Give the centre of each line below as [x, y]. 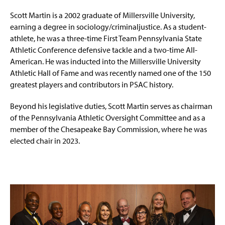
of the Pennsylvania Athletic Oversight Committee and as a [108, 118]
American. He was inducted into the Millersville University [105, 61]
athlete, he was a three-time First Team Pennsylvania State [106, 38]
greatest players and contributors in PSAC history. [92, 84]
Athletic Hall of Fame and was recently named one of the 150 [110, 73]
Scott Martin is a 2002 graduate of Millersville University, [102, 15]
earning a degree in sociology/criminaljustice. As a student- [108, 27]
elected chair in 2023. [45, 141]
